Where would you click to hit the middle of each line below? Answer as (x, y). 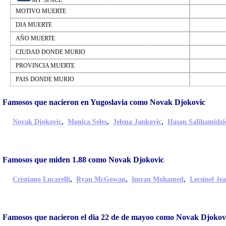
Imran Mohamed (158, 180)
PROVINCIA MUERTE (45, 66)
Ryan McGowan (101, 180)
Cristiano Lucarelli (41, 180)
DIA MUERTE (34, 25)
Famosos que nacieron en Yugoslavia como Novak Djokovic (104, 102)
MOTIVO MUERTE (41, 11)
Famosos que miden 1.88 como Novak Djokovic (83, 160)
